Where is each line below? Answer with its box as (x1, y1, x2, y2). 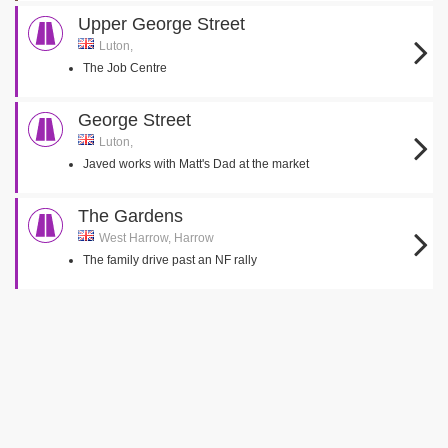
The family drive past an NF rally (83, 253, 257, 267)
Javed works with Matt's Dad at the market (83, 157, 309, 171)
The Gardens (78, 206, 183, 226)
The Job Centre (83, 61, 167, 75)
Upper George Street (78, 14, 245, 34)
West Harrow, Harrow (99, 231, 214, 245)
